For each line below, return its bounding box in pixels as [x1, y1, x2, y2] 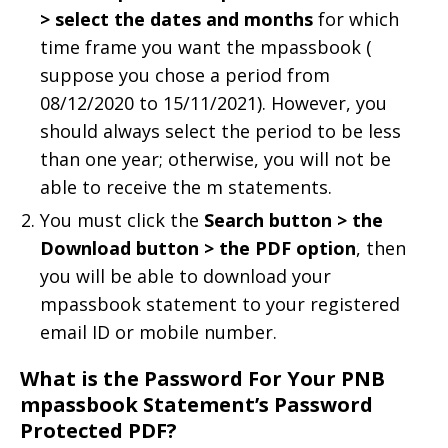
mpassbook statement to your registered [40, 291, 400, 316]
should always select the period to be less [40, 118, 401, 143]
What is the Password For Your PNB [20, 364, 385, 392]
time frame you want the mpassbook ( [40, 34, 372, 59]
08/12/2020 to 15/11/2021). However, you [40, 90, 387, 115]
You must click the [40, 207, 204, 232]
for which [313, 6, 399, 31]
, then [356, 235, 406, 260]
